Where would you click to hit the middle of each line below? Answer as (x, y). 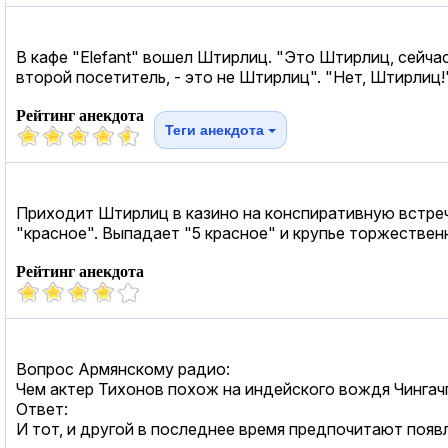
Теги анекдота (216, 129)
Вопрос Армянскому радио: (123, 368)
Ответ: (42, 408)
